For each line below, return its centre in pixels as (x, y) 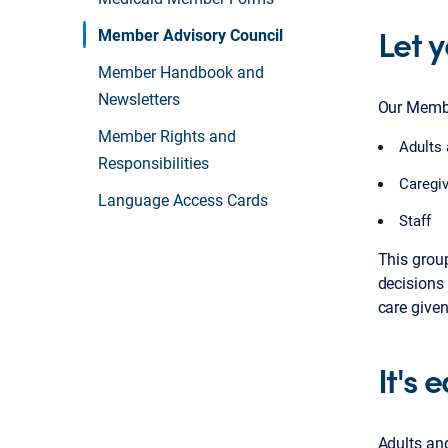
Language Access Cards (183, 199)
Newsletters (139, 98)
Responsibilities (153, 162)
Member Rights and (167, 135)
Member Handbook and (181, 71)
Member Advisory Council (190, 34)
